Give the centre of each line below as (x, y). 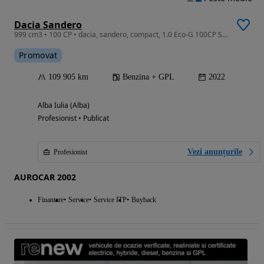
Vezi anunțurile (215, 151)
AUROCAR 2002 (45, 177)
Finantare (51, 199)
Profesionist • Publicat (73, 118)
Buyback (144, 199)
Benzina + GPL (148, 77)
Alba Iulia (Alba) (64, 105)
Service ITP (110, 199)
